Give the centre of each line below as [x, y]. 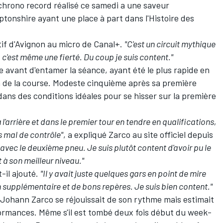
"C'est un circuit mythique [170, 44]
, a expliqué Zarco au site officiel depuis [138, 135]
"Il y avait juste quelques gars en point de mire [123, 173]
